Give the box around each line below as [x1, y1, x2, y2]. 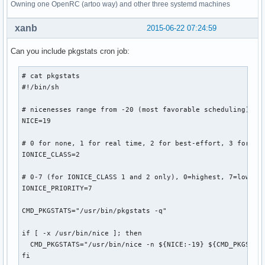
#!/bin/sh [22, 83, 60, 91]
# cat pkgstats [22, 72, 85, 79]
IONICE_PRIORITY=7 [22, 184, 93, 192]
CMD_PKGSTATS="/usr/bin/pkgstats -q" [22, 206, 167, 214]
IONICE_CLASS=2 [22, 150, 80, 158]
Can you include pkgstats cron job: [11, 46, 130, 56]
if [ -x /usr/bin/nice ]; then [22, 229, 143, 237]
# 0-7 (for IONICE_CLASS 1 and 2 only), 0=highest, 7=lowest [22, 173, 263, 180]
